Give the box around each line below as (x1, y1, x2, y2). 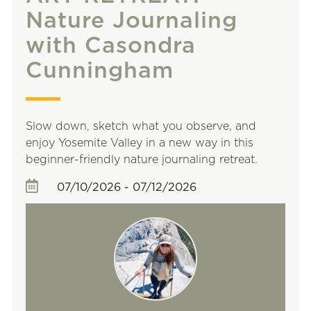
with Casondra (26, 35, 196, 57)
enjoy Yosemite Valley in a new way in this (26, 137, 253, 149)
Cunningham (26, 60, 174, 82)
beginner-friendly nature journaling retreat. (26, 154, 258, 165)
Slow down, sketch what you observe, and (26, 121, 256, 132)
